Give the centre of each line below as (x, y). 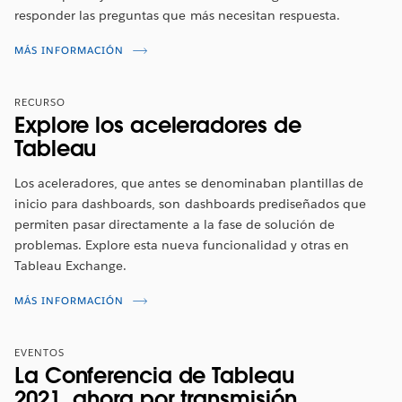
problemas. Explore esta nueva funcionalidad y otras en (182, 245)
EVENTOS (39, 353)
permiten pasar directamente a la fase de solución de (175, 224)
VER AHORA (46, 29)
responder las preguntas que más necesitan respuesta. (177, 15)
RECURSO (40, 102)
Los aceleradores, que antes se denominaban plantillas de (189, 183)
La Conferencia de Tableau (154, 375)
